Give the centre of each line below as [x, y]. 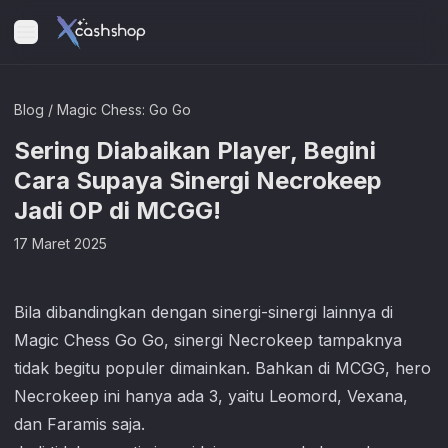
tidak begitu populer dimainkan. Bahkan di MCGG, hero [222, 368]
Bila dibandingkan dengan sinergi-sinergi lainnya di [203, 312]
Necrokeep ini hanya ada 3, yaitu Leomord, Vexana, [211, 396]
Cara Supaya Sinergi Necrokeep [198, 180]
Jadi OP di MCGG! [117, 210]
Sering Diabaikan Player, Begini [195, 150]
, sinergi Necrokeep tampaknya [283, 340]
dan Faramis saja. [79, 424]
